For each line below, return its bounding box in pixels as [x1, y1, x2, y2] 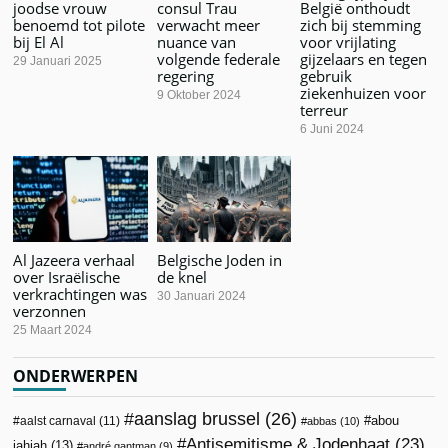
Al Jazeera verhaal [13, 249, 136, 270]
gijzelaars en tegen [299, 48, 427, 69]
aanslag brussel [134, 408, 261, 429]
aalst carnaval [20, 413, 97, 428]
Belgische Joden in [156, 249, 282, 270]
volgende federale [156, 48, 280, 69]
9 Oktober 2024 [156, 87, 241, 102]
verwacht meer [156, 14, 260, 35]
